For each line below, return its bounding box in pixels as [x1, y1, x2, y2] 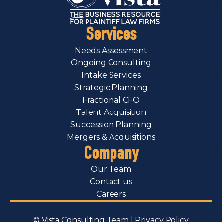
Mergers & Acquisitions [67, 132, 155, 142]
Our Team [91, 164, 131, 174]
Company [84, 142, 138, 163]
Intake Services [81, 70, 141, 80]
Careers [96, 189, 126, 199]
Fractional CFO [82, 95, 140, 105]
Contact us [90, 176, 132, 186]
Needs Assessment [74, 45, 148, 55]
